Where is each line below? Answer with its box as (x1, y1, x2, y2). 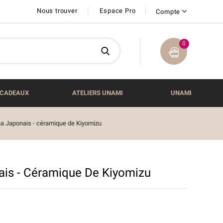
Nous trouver (36, 7, 78, 14)
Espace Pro (100, 7, 136, 14)
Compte (156, 8, 181, 15)
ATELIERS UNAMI (72, 89, 123, 97)
